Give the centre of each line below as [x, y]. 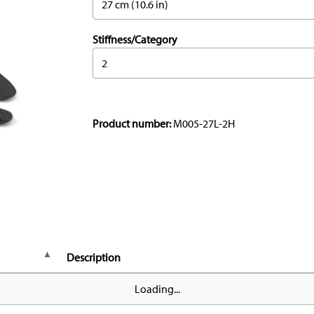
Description [94, 258]
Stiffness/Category [135, 40]
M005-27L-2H [204, 124]
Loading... [157, 289]
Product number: [133, 124]
